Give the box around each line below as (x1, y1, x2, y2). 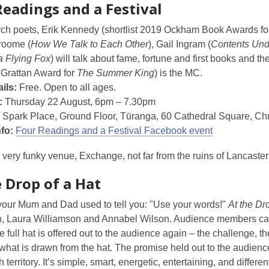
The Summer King (77, 68, 154, 78)
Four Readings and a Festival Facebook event (16, 125, 213, 136)
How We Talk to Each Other (31, 39, 148, 49)
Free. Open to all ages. (17, 82, 116, 92)
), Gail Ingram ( (148, 39, 211, 49)
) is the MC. (154, 68, 202, 78)
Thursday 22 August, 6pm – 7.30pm (2, 97, 156, 107)
